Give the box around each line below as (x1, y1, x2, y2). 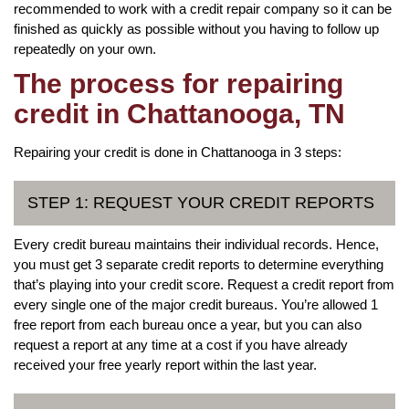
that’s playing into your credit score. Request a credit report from (14, 276, 394, 292)
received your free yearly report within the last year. (14, 356, 317, 372)
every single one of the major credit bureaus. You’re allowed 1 (14, 296, 378, 312)
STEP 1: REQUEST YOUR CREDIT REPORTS (27, 193, 374, 212)
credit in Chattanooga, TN (14, 98, 345, 129)
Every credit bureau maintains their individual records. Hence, (14, 236, 379, 252)
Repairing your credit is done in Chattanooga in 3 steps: (14, 143, 341, 160)
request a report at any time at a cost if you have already (14, 336, 348, 352)
